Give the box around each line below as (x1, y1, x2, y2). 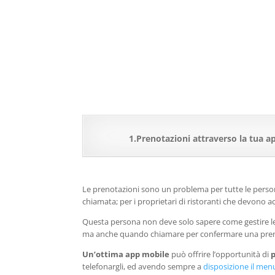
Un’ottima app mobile (82, 249, 170, 260)
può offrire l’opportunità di (169, 249, 271, 260)
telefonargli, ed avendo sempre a (82, 261, 204, 272)
